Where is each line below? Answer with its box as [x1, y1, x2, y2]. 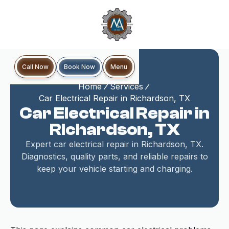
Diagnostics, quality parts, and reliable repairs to [21, 151, 208, 162]
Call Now [22, 63, 49, 71]
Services [109, 81, 143, 91]
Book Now [64, 62, 95, 71]
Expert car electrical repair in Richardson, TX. [26, 139, 203, 149]
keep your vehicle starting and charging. [36, 164, 193, 174]
